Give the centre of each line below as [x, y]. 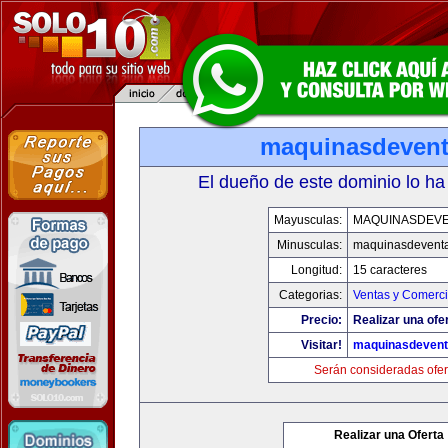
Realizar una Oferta [389, 435]
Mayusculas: [308, 220]
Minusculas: [309, 245]
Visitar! [321, 345]
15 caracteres [390, 270]
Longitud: [316, 270]
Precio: [321, 320]
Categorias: [310, 295]
